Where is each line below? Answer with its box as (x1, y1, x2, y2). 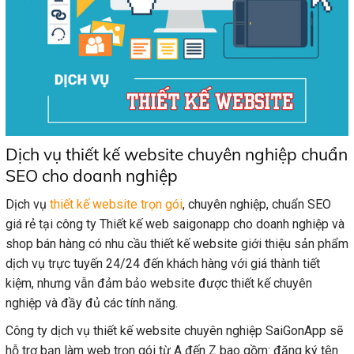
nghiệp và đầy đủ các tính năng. (6, 296, 178, 311)
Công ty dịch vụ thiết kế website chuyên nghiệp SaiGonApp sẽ (6, 323, 343, 339)
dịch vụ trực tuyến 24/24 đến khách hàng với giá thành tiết (6, 256, 320, 272)
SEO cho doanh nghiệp (6, 164, 178, 186)
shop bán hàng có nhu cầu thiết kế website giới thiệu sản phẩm (6, 236, 348, 252)
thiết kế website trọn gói (50, 197, 183, 213)
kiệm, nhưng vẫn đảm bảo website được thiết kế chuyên (6, 276, 312, 292)
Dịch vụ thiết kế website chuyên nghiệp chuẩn (6, 143, 348, 164)
